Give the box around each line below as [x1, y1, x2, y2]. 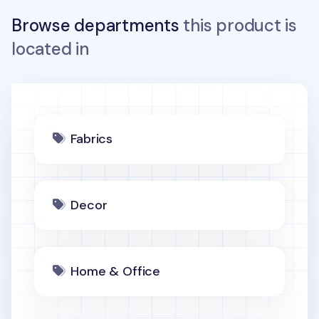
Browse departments [11, 14, 179, 36]
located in [11, 38, 89, 60]
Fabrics [70, 130, 113, 147]
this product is [179, 14, 297, 36]
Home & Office [70, 263, 160, 280]
